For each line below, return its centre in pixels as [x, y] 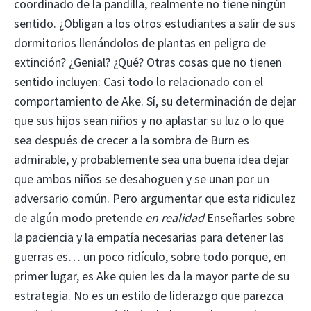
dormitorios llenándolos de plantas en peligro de [140, 42]
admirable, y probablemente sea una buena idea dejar [152, 159]
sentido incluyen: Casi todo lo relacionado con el [138, 81]
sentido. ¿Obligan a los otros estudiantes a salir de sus [155, 23]
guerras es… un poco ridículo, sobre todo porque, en [150, 256]
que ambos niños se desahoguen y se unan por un [142, 178]
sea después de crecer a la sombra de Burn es [132, 140]
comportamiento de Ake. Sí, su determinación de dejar [155, 101]
